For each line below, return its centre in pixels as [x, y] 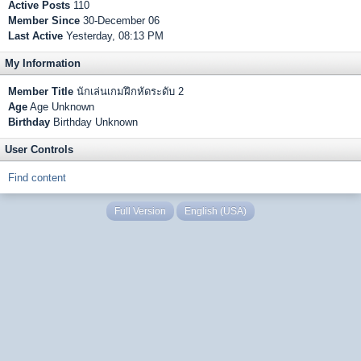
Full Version [140, 211]
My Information [43, 63]
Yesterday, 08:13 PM [113, 36]
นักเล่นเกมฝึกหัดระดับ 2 [129, 91]
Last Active [35, 36]
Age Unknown [61, 107]
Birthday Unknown [94, 122]
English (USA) [216, 211]
